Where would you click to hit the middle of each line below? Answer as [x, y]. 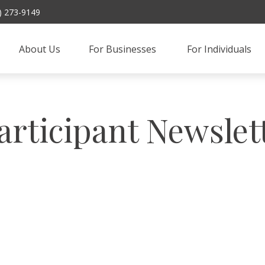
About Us [40, 49]
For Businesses [124, 49]
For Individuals [219, 49]
